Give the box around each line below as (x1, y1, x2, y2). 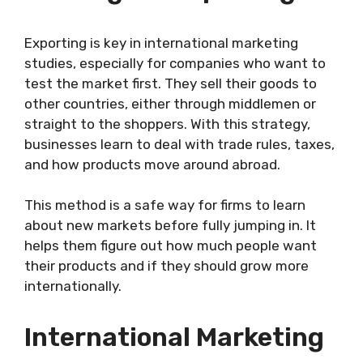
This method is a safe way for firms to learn (24, 197, 305, 214)
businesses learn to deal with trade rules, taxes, (24, 135, 335, 152)
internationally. (24, 278, 122, 295)
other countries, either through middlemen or (24, 95, 316, 112)
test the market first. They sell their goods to (24, 75, 317, 92)
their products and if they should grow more (24, 258, 309, 275)
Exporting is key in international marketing (24, 34, 298, 51)
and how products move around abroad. (24, 156, 280, 173)
